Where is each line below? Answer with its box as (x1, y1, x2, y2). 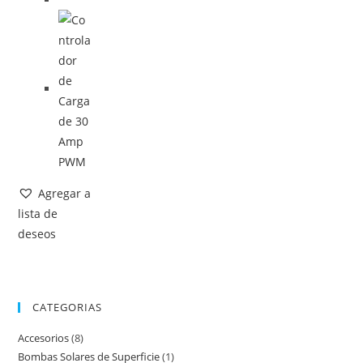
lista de (18, 205, 58, 221)
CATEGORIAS (32, 300, 103, 315)
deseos (18, 225, 57, 241)
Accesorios (18, 331, 70, 346)
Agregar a (38, 185, 92, 201)
